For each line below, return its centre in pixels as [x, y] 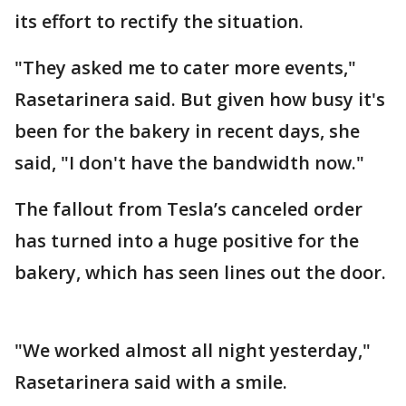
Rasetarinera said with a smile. [153, 382]
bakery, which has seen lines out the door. [200, 273]
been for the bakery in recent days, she [187, 131]
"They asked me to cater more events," [185, 68]
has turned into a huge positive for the [187, 241]
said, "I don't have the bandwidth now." [192, 163]
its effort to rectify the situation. [159, 22]
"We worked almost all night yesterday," [193, 351]
